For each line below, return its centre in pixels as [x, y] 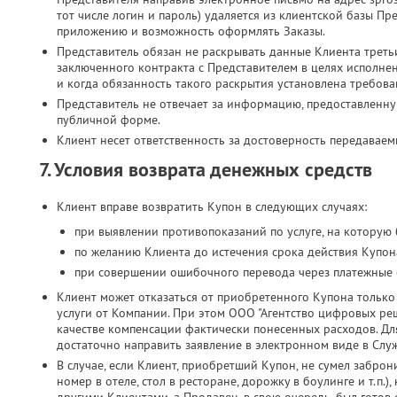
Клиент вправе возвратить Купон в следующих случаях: [212, 206]
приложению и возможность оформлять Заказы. [191, 31]
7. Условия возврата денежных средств [206, 169]
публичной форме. [109, 120]
